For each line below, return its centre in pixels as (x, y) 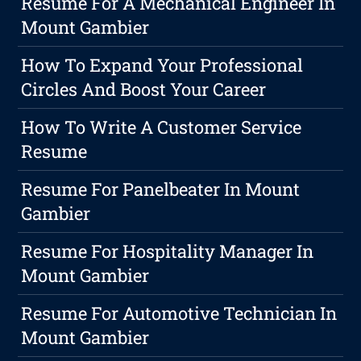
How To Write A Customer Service (162, 127)
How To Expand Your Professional (162, 65)
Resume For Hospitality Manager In (168, 251)
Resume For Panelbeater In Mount (161, 189)
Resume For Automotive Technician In (179, 313)
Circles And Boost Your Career (144, 89)
